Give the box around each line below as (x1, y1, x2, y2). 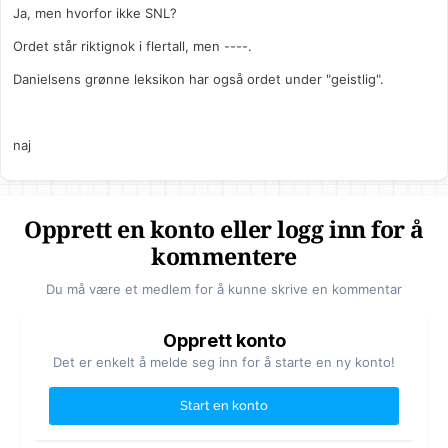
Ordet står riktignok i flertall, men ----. (13, 38, 252, 55)
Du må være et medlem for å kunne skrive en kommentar (46, 281, 402, 298)
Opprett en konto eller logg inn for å (24, 217, 424, 245)
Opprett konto (162, 330, 286, 352)
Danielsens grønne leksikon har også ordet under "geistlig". (13, 71, 384, 88)
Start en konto (180, 398, 268, 414)
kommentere (151, 244, 297, 272)
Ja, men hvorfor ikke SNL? (13, 5, 177, 22)
